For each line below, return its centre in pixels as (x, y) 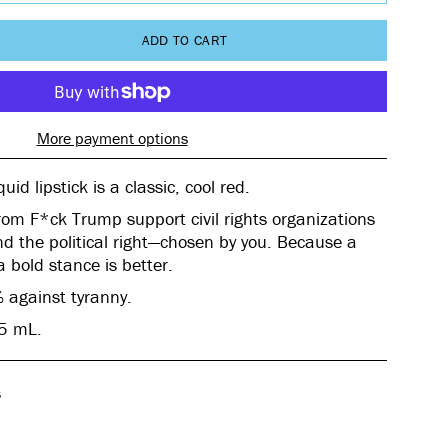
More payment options (112, 138)
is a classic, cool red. (171, 187)
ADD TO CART (184, 40)
